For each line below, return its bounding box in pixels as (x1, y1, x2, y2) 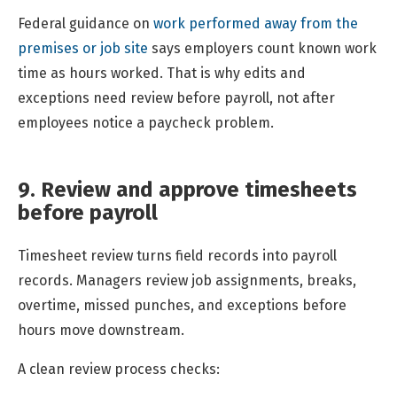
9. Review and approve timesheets (18, 176, 357, 202)
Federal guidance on (18, 14, 150, 32)
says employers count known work (152, 39, 377, 57)
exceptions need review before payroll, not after (18, 89, 335, 106)
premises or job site (18, 39, 148, 57)
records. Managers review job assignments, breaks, (18, 271, 356, 289)
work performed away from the (153, 14, 358, 32)
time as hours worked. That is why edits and (18, 64, 306, 82)
